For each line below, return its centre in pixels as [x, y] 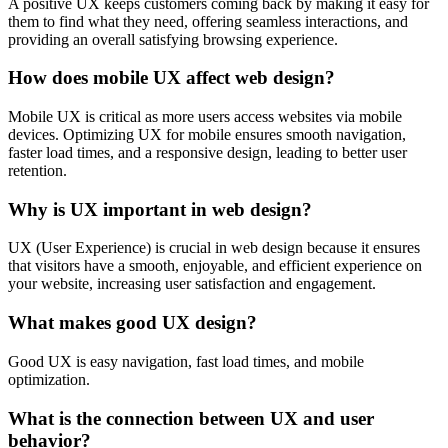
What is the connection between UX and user [191, 418]
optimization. [49, 379]
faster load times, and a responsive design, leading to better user [207, 152]
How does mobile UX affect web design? [171, 78]
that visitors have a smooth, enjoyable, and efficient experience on [215, 266]
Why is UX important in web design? [160, 209]
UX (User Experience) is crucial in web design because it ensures [214, 248]
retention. [37, 170]
